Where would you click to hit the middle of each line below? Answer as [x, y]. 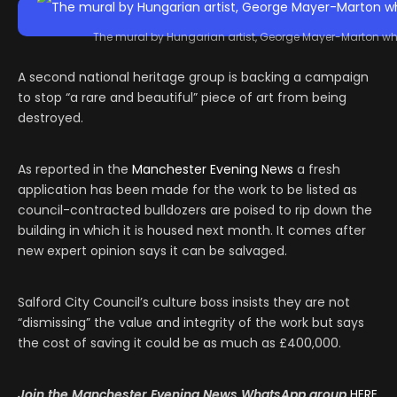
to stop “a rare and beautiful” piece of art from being [182, 98]
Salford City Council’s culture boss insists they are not [184, 303]
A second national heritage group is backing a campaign [193, 78]
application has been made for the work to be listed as [187, 190]
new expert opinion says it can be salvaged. [152, 251]
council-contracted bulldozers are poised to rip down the [195, 210]
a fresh [317, 170]
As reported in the [75, 170]
